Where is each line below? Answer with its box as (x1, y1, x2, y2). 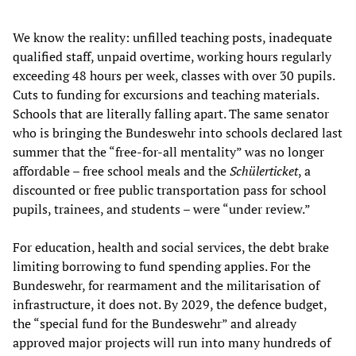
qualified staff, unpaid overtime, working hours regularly (13, 47, 331, 65)
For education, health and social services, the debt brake (13, 238, 329, 256)
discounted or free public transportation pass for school (13, 180, 327, 199)
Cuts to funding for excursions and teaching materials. (13, 85, 319, 103)
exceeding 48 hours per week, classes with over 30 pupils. (13, 66, 335, 84)
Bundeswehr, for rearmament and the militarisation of (13, 276, 319, 294)
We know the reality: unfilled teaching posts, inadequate (13, 28, 332, 46)
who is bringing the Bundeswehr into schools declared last (13, 123, 342, 141)
